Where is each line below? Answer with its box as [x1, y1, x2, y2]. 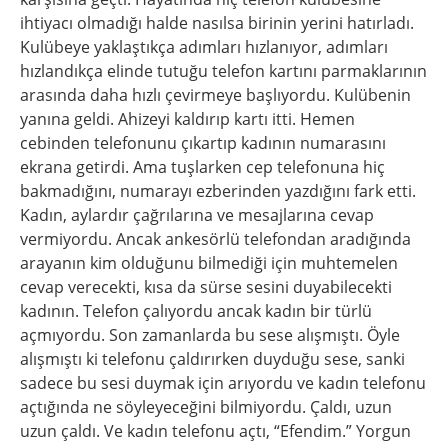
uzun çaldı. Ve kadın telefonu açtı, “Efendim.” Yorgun [20, 420, 411, 442]
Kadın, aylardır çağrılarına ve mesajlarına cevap [20, 204, 374, 226]
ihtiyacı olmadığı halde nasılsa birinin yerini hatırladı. [20, 12, 414, 34]
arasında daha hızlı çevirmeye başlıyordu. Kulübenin [20, 84, 411, 106]
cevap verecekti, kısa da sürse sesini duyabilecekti [20, 276, 392, 298]
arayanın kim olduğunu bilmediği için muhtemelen [20, 252, 398, 274]
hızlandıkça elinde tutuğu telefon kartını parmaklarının [20, 60, 427, 82]
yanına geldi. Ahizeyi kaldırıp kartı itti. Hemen [20, 108, 355, 130]
